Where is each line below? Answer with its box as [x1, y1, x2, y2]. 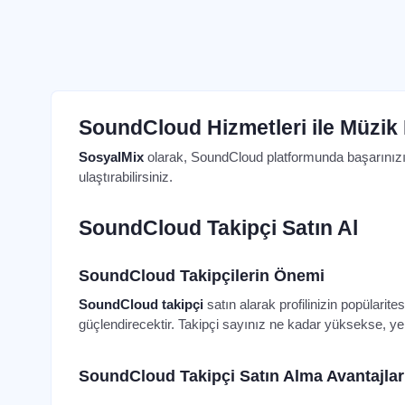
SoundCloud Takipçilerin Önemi [79, 267, 325, 285]
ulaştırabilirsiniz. [79, 169, 173, 184]
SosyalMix [79, 149, 144, 165]
